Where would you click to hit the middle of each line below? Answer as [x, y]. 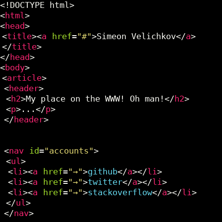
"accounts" [69, 151]
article [24, 78]
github [103, 171]
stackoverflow [120, 192]
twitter [105, 182]
